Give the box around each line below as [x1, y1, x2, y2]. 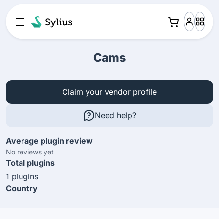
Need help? [94, 110, 136, 120]
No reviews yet [6, 148, 54, 156]
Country [6, 183, 38, 193]
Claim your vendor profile [62, 87, 157, 97]
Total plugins [6, 158, 55, 168]
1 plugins [6, 172, 38, 181]
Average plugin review [6, 136, 93, 146]
